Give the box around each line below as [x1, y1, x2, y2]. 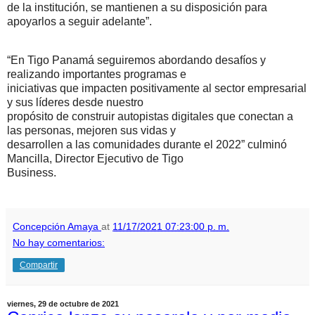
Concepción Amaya [13, 221, 98, 233]
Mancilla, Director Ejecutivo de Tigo [7, 153, 184, 165]
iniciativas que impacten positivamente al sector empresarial [7, 82, 307, 95]
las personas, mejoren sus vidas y [7, 124, 176, 137]
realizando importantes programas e [7, 68, 186, 81]
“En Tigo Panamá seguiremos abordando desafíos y [7, 54, 266, 67]
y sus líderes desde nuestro [7, 96, 143, 109]
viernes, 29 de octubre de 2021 [7, 300, 119, 309]
